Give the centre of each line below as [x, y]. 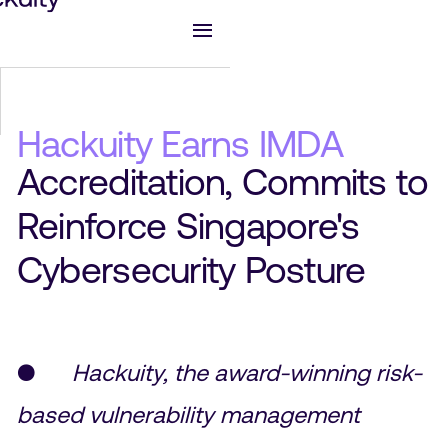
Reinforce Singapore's [188, 226]
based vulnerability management [188, 414]
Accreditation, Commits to [222, 182]
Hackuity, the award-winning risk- [246, 372]
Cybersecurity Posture [191, 270]
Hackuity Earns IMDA [179, 144]
